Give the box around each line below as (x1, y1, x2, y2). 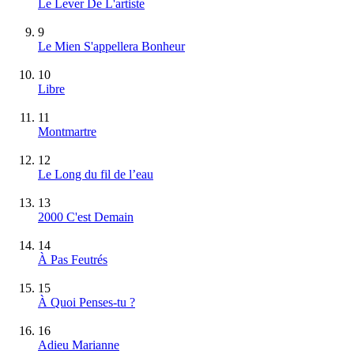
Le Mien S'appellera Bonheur (38, 39, 185, 53)
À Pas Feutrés (38, 252, 107, 266)
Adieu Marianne (38, 337, 119, 352)
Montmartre (38, 124, 96, 138)
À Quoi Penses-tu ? (38, 295, 135, 309)
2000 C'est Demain (38, 209, 134, 224)
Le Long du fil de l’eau (38, 167, 153, 181)
